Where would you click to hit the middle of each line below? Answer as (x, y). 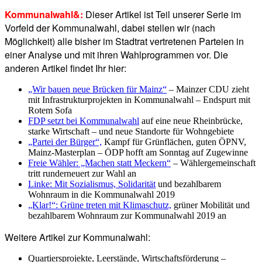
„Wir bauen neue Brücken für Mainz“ (97, 89)
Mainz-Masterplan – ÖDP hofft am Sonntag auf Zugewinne (138, 153)
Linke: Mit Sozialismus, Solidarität (92, 184)
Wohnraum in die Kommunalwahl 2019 (101, 195)
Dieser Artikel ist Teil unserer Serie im (163, 15)
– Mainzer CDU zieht (208, 89)
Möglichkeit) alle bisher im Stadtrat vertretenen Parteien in (124, 42)
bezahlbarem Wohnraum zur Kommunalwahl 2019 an (127, 216)
